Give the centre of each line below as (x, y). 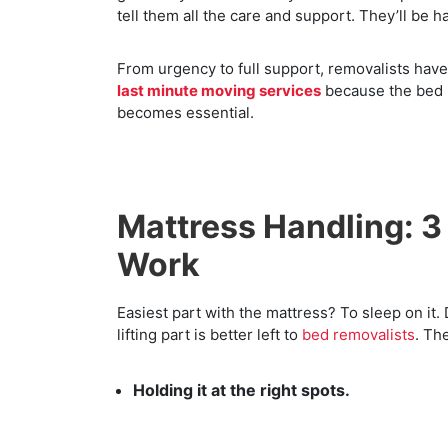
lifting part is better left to (209, 334)
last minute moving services (219, 90)
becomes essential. (185, 112)
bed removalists (358, 334)
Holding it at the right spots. (241, 389)
